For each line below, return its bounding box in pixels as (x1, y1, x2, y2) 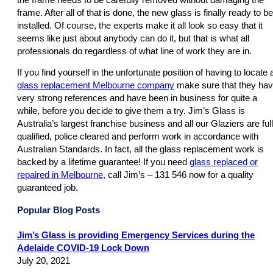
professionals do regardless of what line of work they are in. (17, 46, 252, 56)
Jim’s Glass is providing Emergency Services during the (17, 230, 255, 240)
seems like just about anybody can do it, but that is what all (17, 33, 249, 43)
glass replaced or (190, 157, 258, 168)
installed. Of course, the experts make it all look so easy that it (17, 20, 263, 30)
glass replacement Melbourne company (17, 80, 174, 91)
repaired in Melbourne (17, 170, 103, 180)
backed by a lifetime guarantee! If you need (17, 157, 190, 168)
